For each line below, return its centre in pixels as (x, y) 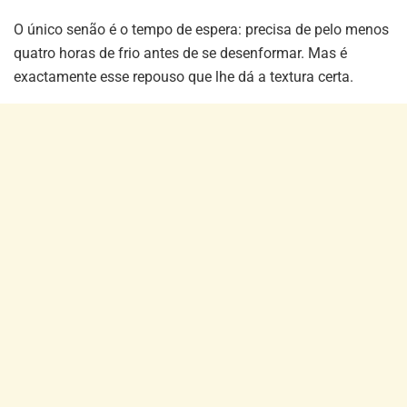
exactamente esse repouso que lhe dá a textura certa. (184, 76)
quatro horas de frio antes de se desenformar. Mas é (180, 53)
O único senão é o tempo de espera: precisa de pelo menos (201, 29)
